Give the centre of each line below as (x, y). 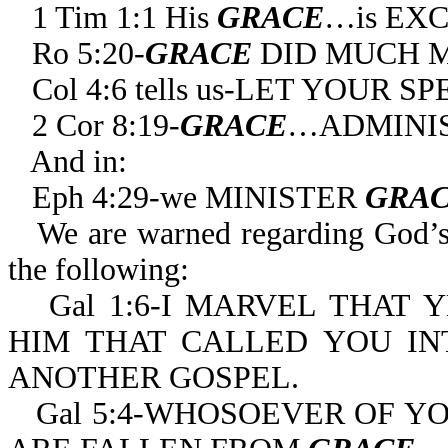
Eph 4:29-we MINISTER (198, 197)
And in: (78, 161)
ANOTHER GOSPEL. (153, 377)
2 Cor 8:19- (106, 125)
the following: (98, 269)
